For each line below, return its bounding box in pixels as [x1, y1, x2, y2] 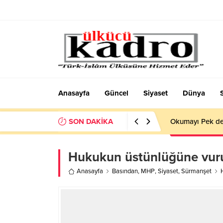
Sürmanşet [181, 167, 212, 175]
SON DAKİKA [69, 117, 113, 126]
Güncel [105, 89, 128, 98]
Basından [112, 167, 138, 175]
